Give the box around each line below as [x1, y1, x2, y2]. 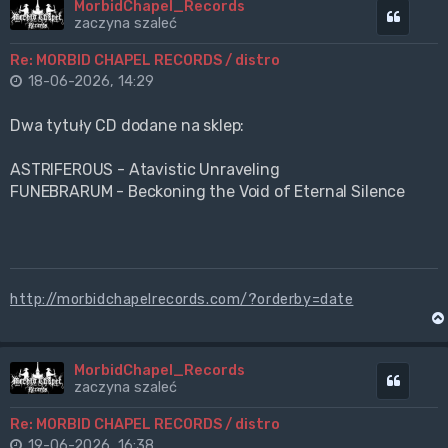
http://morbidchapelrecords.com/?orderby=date [10, 289, 354, 308]
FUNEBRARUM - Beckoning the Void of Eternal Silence [10, 181, 406, 201]
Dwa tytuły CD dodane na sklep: [10, 115, 245, 135]
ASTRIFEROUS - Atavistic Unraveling [10, 159, 280, 179]
